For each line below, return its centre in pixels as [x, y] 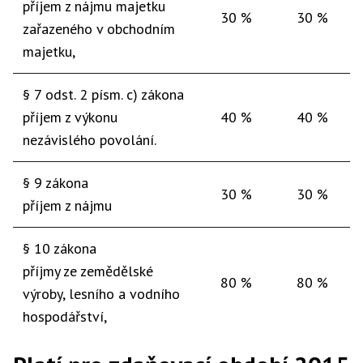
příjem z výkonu [70, 117]
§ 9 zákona [56, 183]
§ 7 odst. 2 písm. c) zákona [103, 94]
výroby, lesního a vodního [101, 294]
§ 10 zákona [60, 248]
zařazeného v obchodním [99, 29]
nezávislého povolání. [90, 140]
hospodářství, [65, 316]
